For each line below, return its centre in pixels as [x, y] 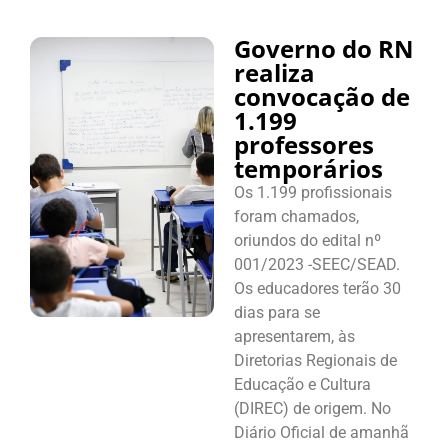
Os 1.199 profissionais [313, 192]
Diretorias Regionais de [315, 360]
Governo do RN [324, 48]
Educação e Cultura [302, 384]
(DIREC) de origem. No [312, 408]
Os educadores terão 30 [317, 288]
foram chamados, [296, 216]
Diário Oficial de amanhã [321, 432]
